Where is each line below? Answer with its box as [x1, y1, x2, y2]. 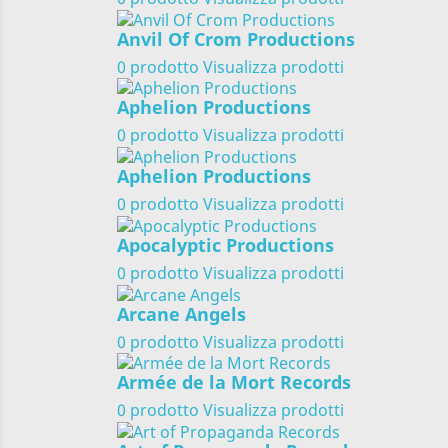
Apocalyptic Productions [117, 232, 334, 257]
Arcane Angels [117, 301, 246, 326]
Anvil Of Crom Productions [117, 26, 355, 51]
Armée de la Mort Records [117, 370, 351, 395]
